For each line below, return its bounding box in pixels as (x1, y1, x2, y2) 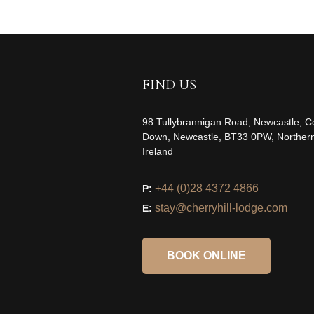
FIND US (142, 76, 196, 93)
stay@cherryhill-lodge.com (154, 201, 287, 214)
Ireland (142, 145, 173, 157)
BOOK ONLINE (166, 249, 246, 261)
